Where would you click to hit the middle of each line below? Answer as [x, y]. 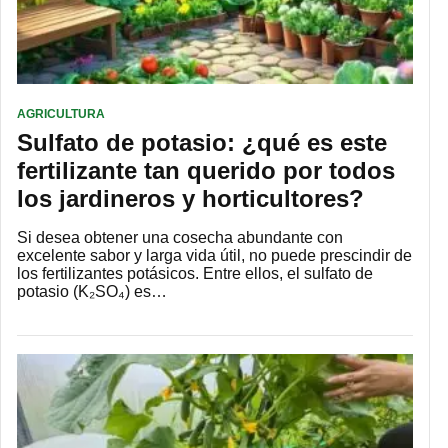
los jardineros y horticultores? [190, 199]
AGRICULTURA [61, 114]
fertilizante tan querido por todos [206, 171]
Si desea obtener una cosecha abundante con [180, 238]
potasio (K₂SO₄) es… [92, 292]
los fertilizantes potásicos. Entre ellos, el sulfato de [195, 274]
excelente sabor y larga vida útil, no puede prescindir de [214, 256]
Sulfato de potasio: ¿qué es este [202, 143]
